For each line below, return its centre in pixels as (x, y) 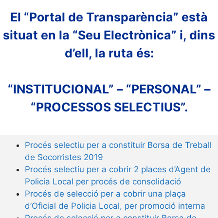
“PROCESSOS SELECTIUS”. (109, 107)
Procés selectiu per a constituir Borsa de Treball (118, 145)
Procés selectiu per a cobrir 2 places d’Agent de (118, 169)
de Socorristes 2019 (64, 157)
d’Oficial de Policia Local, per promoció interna (115, 206)
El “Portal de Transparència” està (109, 17)
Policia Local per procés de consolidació (103, 181)
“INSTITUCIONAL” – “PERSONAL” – (109, 89)
